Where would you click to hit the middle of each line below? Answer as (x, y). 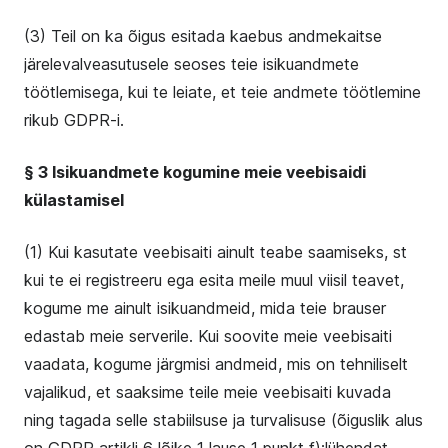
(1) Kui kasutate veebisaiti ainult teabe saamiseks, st (215, 252)
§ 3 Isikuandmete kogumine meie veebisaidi (195, 172)
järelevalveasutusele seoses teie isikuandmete (191, 64)
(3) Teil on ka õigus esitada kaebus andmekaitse (203, 36)
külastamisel (74, 200)
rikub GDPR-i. (74, 120)
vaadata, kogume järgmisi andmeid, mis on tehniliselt (216, 364)
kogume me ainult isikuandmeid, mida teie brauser (205, 308)
